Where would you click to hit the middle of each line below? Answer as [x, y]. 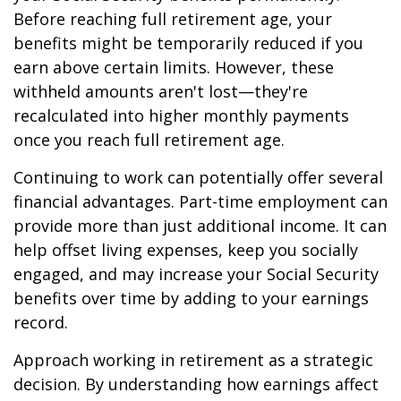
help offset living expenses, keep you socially [186, 250]
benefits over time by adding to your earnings [191, 298]
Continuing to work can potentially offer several [198, 177]
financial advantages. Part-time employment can [200, 201]
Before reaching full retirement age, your [173, 19]
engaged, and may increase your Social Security [196, 274]
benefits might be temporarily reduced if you [188, 43]
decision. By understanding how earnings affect [196, 384]
